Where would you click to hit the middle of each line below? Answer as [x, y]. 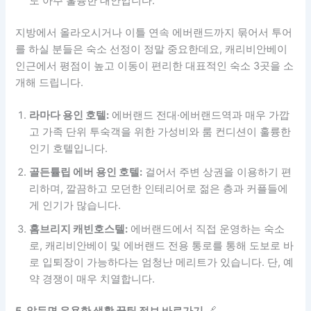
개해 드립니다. [50, 83]
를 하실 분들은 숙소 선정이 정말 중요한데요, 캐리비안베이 [152, 50]
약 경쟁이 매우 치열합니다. [92, 279]
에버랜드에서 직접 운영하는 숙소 [207, 229]
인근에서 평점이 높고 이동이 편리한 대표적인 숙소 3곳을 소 [155, 66]
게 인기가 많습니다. [75, 206]
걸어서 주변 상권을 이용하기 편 [217, 173]
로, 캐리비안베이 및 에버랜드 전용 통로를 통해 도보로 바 [162, 246]
